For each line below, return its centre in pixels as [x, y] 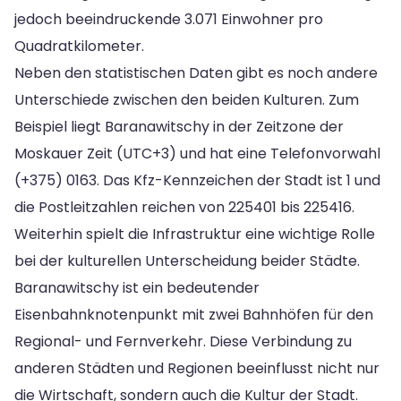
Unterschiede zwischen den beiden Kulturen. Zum [187, 99]
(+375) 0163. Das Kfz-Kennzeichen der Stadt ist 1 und [197, 180]
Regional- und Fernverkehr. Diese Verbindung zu [183, 341]
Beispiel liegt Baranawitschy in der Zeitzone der [179, 126]
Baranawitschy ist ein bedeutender [137, 287]
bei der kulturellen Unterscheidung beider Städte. [187, 260]
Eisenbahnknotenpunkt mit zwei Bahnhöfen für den [194, 314]
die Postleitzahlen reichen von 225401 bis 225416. [184, 207]
